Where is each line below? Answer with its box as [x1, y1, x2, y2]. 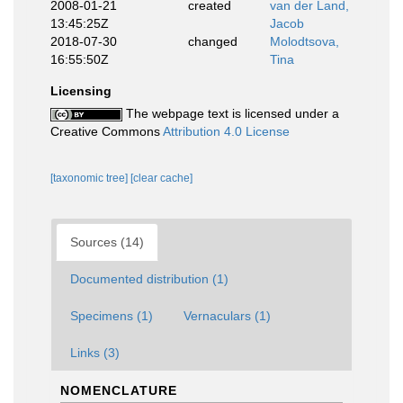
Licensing [50, 84, 112, 98]
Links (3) [70, 345, 120, 360]
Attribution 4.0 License [163, 124, 290, 139]
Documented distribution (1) [70, 272, 228, 286]
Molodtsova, [270, 34, 339, 49]
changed [187, 34, 237, 49]
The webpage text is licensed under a [122, 106, 339, 121]
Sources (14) [70, 235, 144, 249]
